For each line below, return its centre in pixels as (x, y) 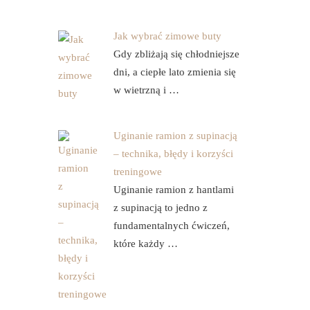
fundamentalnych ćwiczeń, (171, 226)
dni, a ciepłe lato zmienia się (174, 72)
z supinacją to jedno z (160, 208)
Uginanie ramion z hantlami (173, 190)
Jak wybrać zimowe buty (167, 36)
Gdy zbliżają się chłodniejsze (176, 54)
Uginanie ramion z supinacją (175, 136)
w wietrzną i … (146, 90)
